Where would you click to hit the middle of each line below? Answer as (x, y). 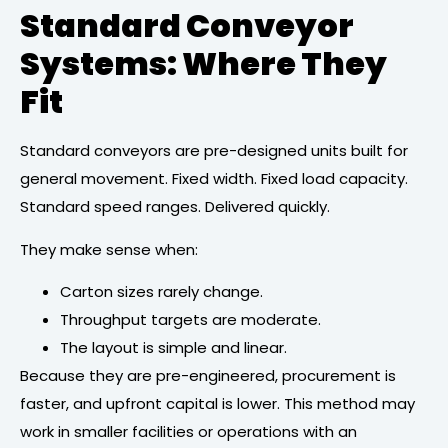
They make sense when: (109, 249)
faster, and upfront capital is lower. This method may (217, 404)
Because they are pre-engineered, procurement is (208, 376)
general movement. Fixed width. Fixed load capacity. (214, 179)
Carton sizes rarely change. (161, 292)
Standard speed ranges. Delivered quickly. (175, 207)
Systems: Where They (203, 64)
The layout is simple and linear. (173, 348)
